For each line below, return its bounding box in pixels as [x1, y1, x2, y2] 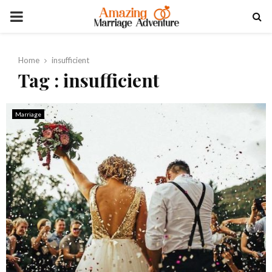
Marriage [15, 110, 41, 118]
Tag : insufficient [18, 68, 159, 92]
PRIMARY [9, 7, 73, 24]
